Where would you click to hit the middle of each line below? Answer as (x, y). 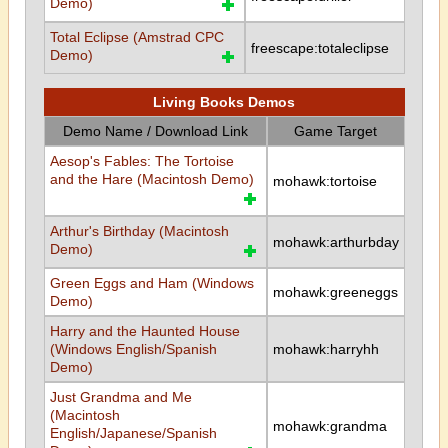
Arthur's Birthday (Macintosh (139, 231)
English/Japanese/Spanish (133, 433)
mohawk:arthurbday (335, 242)
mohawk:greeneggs (335, 292)
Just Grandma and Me (120, 397)
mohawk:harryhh (325, 349)
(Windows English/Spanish (133, 349)
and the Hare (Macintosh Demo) (151, 179)
